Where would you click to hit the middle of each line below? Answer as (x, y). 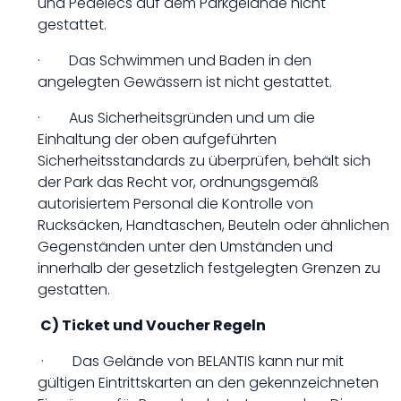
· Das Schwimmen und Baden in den (175, 60)
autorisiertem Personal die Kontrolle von (175, 204)
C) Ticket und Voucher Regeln (152, 325)
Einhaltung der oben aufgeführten (157, 139)
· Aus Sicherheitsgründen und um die (176, 118)
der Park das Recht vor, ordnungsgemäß (178, 182)
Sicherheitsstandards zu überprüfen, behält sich (204, 161)
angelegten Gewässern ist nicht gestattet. (185, 82)
